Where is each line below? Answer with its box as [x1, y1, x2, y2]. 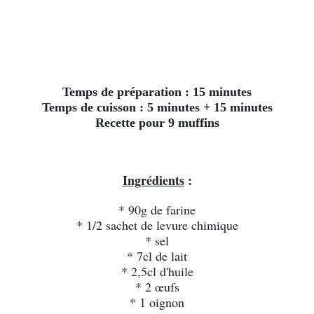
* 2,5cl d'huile [121, 263, 193, 280]
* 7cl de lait [127, 247, 187, 264]
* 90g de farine [118, 201, 196, 218]
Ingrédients [122, 171, 184, 189]
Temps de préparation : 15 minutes [62, 85, 252, 99]
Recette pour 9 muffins [95, 116, 219, 130]
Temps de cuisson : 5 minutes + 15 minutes [41, 100, 273, 114]
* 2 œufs [135, 278, 179, 295]
